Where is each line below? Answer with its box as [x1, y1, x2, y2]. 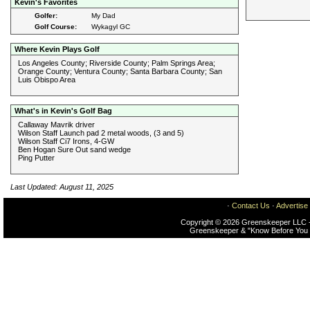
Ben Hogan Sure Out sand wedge [18, 145, 131, 154]
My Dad [91, 11, 116, 19]
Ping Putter [18, 153, 55, 162]
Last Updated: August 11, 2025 [10, 182, 113, 191]
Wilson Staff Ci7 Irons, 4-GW [18, 136, 114, 145]
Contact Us [232, 201, 270, 210]
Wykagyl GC [91, 22, 130, 30]
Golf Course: [35, 22, 77, 30]
